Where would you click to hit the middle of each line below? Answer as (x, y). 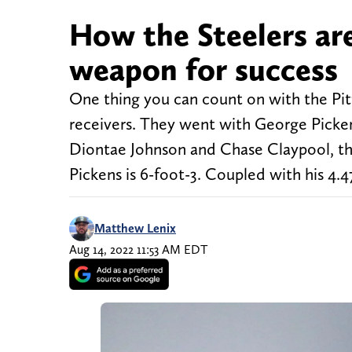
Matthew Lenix (135, 229)
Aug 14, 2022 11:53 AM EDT (138, 250)
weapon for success (203, 70)
